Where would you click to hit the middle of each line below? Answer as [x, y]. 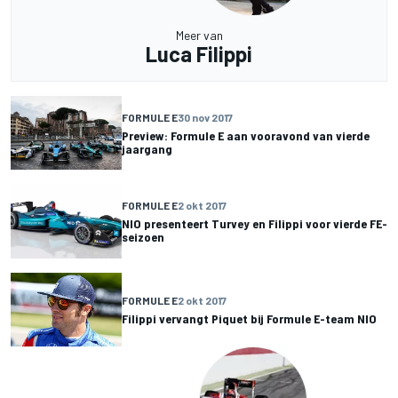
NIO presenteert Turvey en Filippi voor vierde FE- [255, 223]
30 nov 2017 [205, 117]
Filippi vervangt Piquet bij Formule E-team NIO [249, 318]
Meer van [199, 36]
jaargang [147, 148]
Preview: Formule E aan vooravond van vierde [246, 135]
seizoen [143, 236]
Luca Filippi [199, 54]
